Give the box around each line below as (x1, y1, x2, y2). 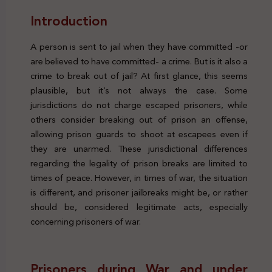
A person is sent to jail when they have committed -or (30, 39, 248, 55)
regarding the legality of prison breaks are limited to (30, 155, 248, 172)
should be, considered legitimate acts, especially (30, 199, 248, 216)
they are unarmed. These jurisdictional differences (30, 141, 248, 157)
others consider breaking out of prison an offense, (30, 112, 248, 128)
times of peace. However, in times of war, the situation (30, 170, 248, 186)
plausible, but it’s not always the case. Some (30, 83, 248, 99)
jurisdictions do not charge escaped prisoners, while (30, 97, 248, 114)
